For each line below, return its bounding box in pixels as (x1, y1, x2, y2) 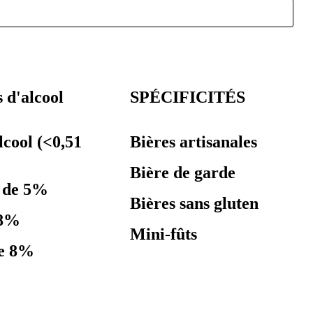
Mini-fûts (130, 225, 198, 243)
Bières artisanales (130, 133, 258, 151)
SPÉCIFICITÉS (130, 88, 246, 106)
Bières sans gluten (130, 194, 259, 212)
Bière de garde (130, 163, 236, 182)
